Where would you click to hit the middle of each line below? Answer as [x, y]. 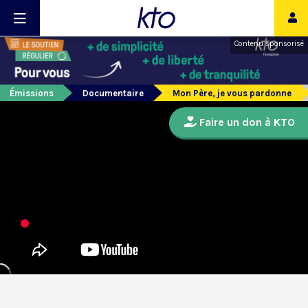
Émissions [32, 93]
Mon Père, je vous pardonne [232, 93]
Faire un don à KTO [246, 122]
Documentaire [113, 93]
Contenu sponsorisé [269, 44]
